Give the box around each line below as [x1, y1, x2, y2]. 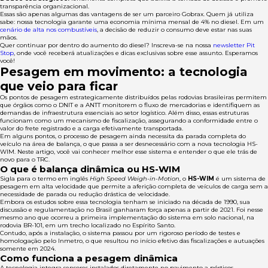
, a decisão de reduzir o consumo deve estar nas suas [97, 26, 252, 34]
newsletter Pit [213, 41, 255, 50]
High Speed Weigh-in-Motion [90, 175, 179, 183]
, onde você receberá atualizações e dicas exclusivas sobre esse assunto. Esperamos [14, 49, 258, 57]
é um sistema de [214, 175, 266, 183]
